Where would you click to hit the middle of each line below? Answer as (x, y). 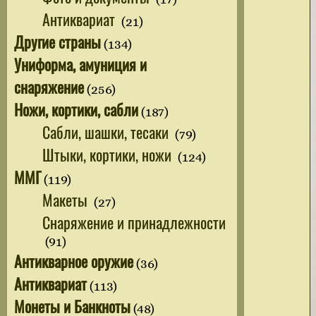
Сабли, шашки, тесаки (107, 132)
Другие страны (57, 41)
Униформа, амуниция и (80, 64)
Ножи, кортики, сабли (76, 109)
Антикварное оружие (74, 261)
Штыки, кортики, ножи (109, 154)
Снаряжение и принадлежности (134, 222)
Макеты (67, 199)
